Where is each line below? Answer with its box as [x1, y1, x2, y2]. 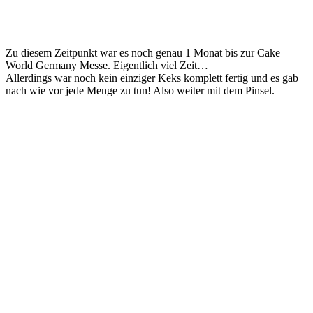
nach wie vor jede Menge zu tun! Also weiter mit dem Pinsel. [6, 84, 275, 96]
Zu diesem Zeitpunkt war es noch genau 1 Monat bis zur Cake [6, 46, 280, 59]
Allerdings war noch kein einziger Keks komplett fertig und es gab [6, 71, 298, 84]
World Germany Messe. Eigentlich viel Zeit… [6, 59, 208, 71]
